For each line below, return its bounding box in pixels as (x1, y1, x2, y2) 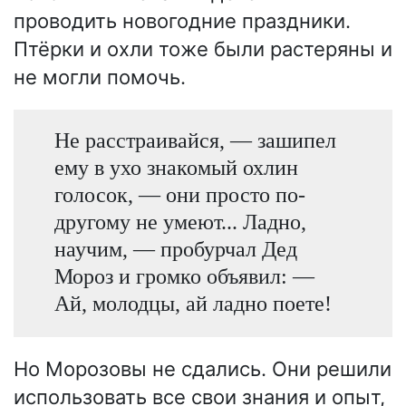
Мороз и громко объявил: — (53, 263, 314, 288)
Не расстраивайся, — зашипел (53, 127, 336, 152)
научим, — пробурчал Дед (53, 236, 297, 261)
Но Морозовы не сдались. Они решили (14, 357, 391, 382)
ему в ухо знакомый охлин (53, 154, 298, 179)
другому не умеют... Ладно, (53, 208, 306, 234)
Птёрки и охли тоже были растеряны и (14, 36, 392, 61)
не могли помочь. (14, 64, 186, 89)
